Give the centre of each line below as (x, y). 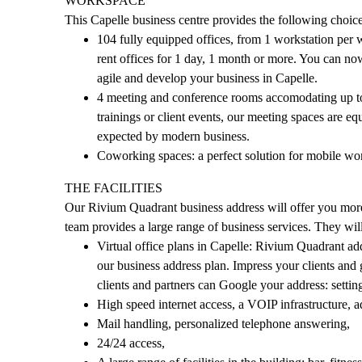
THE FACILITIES (114, 188)
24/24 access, (133, 343)
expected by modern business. (173, 136)
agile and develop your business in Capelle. (207, 78)
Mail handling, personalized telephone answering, (225, 324)
